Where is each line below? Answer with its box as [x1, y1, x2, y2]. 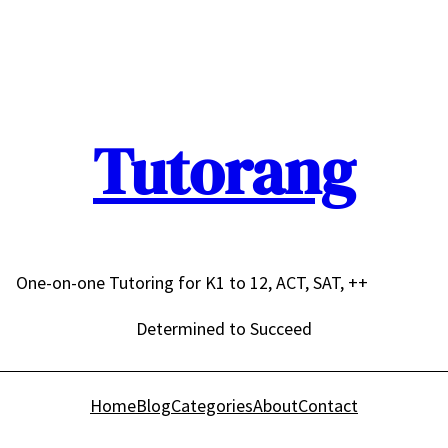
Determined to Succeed [136, 317, 312, 341]
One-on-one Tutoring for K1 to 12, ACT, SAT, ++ [16, 271, 368, 295]
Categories [171, 394, 253, 418]
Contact [298, 394, 358, 418]
